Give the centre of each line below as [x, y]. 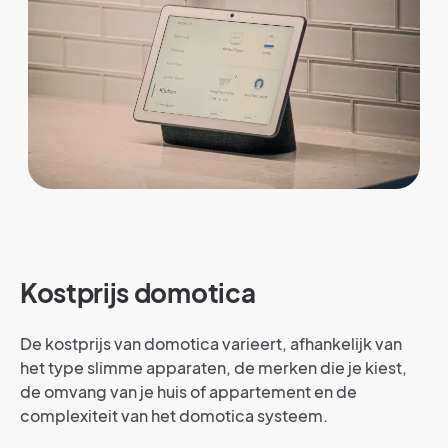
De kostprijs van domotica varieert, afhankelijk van [211, 343]
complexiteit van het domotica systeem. [174, 415]
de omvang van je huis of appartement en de [188, 391]
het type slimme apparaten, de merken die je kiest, [213, 367]
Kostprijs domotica [138, 292]
